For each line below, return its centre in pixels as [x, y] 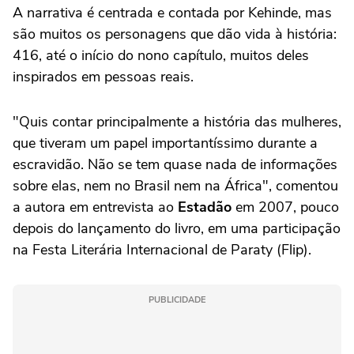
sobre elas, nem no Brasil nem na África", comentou [175, 186]
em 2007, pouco [285, 207]
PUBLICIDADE [177, 300]
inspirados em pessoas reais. [103, 77]
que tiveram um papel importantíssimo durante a [165, 143]
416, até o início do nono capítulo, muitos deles [161, 56]
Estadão [205, 207]
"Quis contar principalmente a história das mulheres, [177, 122]
